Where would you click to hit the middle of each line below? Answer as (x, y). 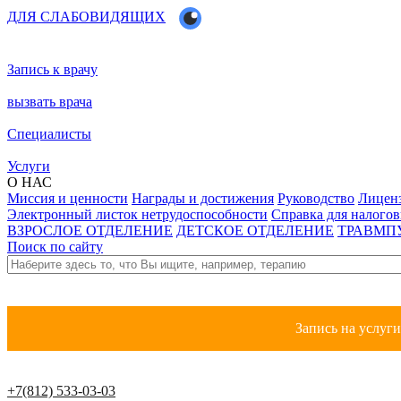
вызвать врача (50, 102)
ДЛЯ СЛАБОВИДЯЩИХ (86, 17)
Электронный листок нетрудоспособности (137, 214)
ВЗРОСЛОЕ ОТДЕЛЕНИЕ (90, 230)
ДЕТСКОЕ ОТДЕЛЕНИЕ (255, 230)
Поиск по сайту (55, 247)
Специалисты (49, 134)
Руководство (316, 198)
